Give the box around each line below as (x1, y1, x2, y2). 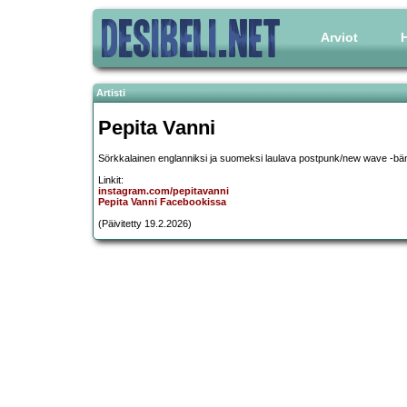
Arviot (321, 30, 358, 45)
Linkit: (98, 174, 124, 186)
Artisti (96, 87, 125, 98)
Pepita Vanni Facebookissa (98, 196, 226, 208)
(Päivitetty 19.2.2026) (98, 218, 192, 230)
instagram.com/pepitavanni (98, 185, 229, 197)
